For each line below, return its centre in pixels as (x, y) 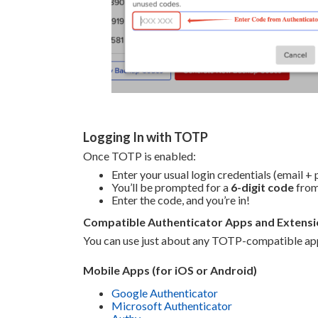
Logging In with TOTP (146, 137)
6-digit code (262, 187)
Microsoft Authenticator (172, 305)
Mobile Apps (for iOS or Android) (170, 270)
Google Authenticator (166, 292)
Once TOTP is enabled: (139, 155)
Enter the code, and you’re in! (181, 199)
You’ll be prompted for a (171, 187)
